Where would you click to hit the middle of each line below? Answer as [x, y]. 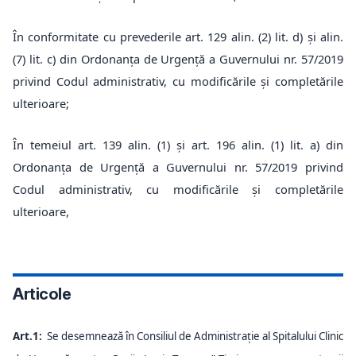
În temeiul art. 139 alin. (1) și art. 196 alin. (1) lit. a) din [178, 145]
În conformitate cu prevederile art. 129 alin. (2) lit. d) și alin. [178, 37]
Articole [42, 294]
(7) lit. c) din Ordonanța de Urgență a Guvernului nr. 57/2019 [178, 59]
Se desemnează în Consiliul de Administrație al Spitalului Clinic [195, 336]
